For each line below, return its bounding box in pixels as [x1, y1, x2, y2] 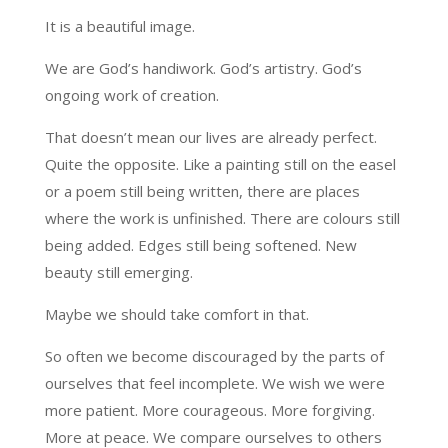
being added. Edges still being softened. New [44, 234, 357, 255]
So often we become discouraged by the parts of [44, 345, 384, 366]
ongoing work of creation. [44, 84, 219, 105]
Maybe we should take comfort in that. [44, 303, 309, 324]
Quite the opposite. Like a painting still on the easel [44, 153, 396, 174]
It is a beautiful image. [44, 15, 195, 36]
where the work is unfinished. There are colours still [44, 207, 400, 228]
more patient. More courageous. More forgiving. [44, 399, 375, 420]
